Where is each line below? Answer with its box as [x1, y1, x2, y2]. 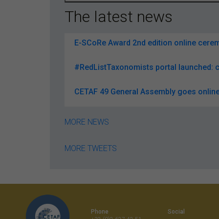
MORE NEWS [65, 117, 109, 127]
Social [167, 208, 185, 215]
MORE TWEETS [65, 143, 117, 153]
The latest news [65, 7, 173, 26]
